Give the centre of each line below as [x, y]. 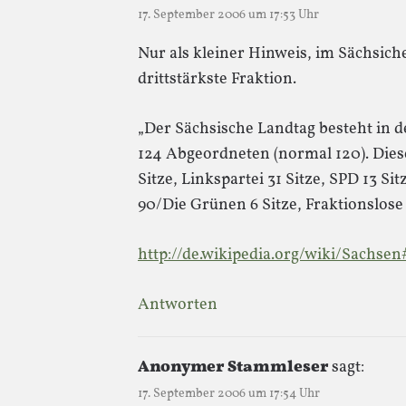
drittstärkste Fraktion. [217, 79]
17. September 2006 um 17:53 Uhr [228, 14]
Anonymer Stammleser [233, 367]
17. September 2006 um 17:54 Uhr [229, 393]
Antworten [178, 304]
